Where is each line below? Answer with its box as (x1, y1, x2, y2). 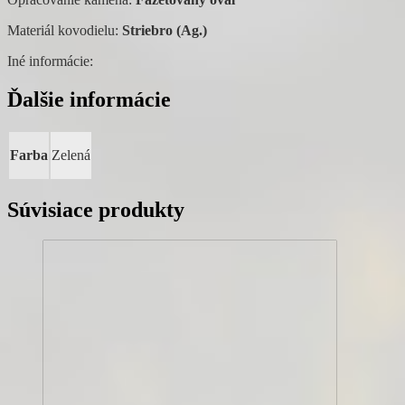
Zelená (52, 146, 90, 163)
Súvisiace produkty (7, 198, 184, 222)
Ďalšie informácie (7, 87, 171, 111)
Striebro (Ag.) (122, 22, 207, 38)
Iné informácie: (7, 52, 93, 69)
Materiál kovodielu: (7, 22, 122, 38)
